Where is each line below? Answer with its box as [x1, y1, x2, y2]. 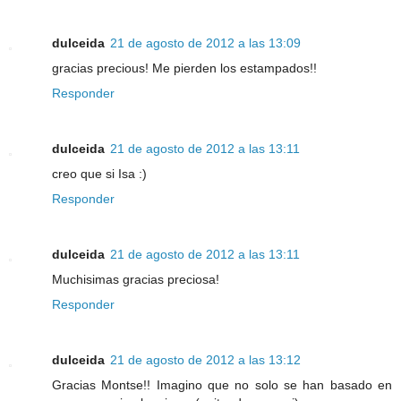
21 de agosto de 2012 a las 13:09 [110, 36, 301, 51]
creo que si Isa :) [52, 166, 147, 182]
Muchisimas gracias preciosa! [52, 272, 219, 287]
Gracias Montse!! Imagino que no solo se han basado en [52, 378, 392, 393]
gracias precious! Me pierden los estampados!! [52, 61, 317, 76]
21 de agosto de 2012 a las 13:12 [110, 353, 301, 368]
